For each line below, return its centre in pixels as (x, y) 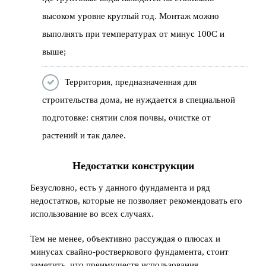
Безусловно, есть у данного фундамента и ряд (121, 187)
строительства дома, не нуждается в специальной (139, 99)
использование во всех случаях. (92, 213)
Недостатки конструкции (133, 165)
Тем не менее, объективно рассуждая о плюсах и (126, 238)
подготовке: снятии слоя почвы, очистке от (127, 117)
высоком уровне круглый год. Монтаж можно (131, 16)
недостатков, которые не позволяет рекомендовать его (137, 200)
